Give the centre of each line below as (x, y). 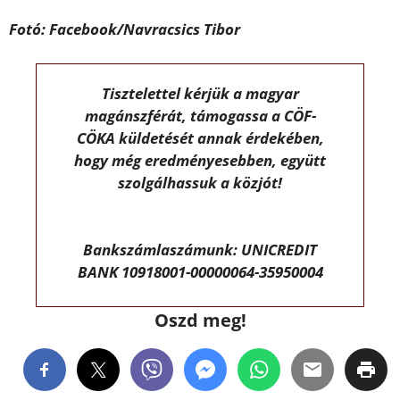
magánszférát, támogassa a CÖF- (200, 115)
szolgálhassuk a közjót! (200, 182)
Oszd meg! (200, 320)
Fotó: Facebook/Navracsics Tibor (125, 29)
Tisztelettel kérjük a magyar (200, 93)
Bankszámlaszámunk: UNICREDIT (200, 250)
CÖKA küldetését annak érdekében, (200, 137)
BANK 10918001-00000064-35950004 (200, 272)
